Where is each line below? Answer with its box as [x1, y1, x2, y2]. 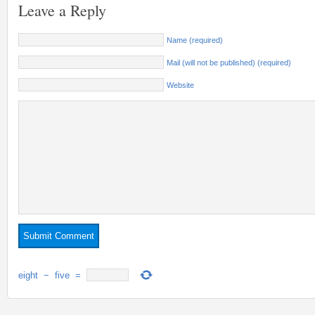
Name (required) [167, 36, 223, 44]
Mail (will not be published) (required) [167, 58, 291, 67]
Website [167, 81, 194, 89]
